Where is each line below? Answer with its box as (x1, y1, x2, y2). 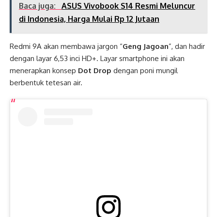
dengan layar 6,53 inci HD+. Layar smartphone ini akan (10, 53, 185, 63)
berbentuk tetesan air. (10, 77, 82, 87)
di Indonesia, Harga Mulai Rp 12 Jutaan (19, 14, 159, 24)
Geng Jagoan (123, 41, 169, 51)
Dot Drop (78, 65, 111, 75)
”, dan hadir (169, 41, 205, 51)
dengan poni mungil (111, 65, 178, 75)
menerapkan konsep (10, 65, 78, 75)
